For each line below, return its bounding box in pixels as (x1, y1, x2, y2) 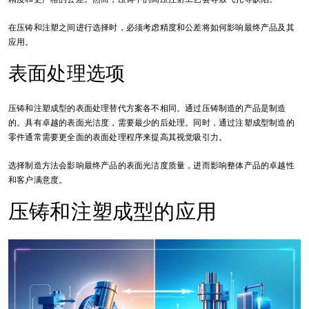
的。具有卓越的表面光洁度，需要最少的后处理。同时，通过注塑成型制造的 (8, 117, 295, 128)
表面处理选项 (8, 60, 126, 86)
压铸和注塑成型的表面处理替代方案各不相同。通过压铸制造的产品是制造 (8, 102, 286, 114)
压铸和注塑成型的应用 (8, 197, 217, 225)
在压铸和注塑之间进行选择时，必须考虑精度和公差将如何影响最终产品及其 (8, 21, 295, 33)
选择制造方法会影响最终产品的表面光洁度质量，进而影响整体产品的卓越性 (8, 159, 295, 171)
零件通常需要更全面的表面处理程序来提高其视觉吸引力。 (8, 131, 228, 143)
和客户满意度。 (8, 174, 68, 186)
